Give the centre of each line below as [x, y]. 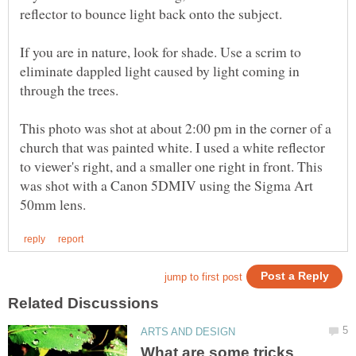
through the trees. [69, 89]
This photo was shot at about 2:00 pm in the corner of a [176, 128]
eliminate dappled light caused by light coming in [160, 70]
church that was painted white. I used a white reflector [172, 147]
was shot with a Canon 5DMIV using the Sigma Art [166, 185]
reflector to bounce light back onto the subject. [151, 13]
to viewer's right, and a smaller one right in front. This [171, 166]
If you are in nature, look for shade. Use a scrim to [161, 51]
